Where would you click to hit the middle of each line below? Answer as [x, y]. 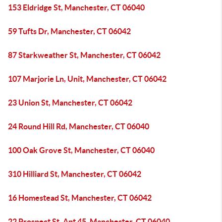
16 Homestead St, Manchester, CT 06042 [80, 198]
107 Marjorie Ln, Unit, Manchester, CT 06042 [87, 79]
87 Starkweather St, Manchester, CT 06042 [84, 55]
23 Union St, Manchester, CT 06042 [70, 103]
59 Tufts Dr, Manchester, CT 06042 [69, 31]
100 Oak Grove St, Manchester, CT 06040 [81, 150]
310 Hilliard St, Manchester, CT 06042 [75, 174]
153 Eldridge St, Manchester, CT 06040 [76, 7]
